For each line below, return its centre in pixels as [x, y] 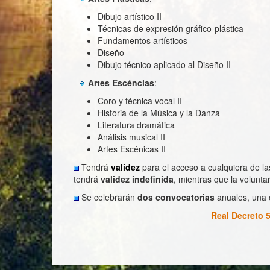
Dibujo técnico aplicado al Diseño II [164, 64]
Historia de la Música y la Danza [159, 113]
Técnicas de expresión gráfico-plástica [171, 28]
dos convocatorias [176, 197]
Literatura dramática [136, 125]
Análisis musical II [131, 137]
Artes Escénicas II [132, 149]
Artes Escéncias [121, 83]
